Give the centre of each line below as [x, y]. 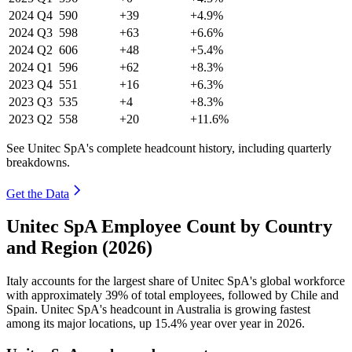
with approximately [56, 295]
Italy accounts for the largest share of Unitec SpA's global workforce [176, 281]
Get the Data [38, 193]
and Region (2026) [79, 248]
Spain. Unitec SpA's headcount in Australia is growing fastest [158, 310]
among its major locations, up [81, 324]
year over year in [232, 324]
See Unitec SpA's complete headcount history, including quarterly [169, 148]
